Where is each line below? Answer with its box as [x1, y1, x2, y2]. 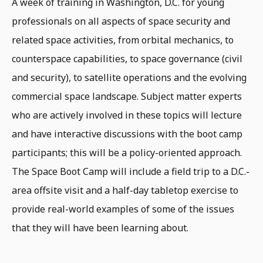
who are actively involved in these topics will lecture [12, 109, 242, 122]
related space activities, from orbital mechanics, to [12, 33, 234, 46]
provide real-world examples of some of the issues [12, 203, 234, 215]
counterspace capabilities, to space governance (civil [12, 52, 242, 65]
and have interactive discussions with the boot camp [12, 127, 242, 140]
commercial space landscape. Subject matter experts [12, 90, 242, 103]
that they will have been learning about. [12, 221, 191, 234]
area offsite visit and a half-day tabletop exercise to [12, 184, 238, 197]
